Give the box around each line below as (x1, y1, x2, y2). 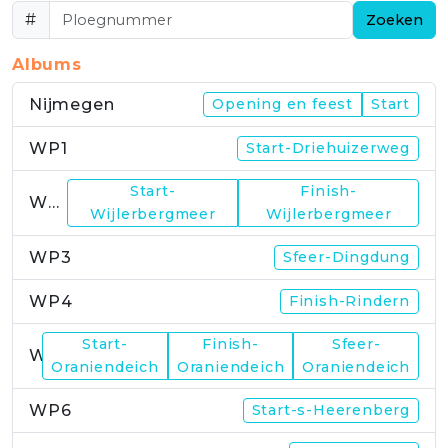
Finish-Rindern (288, 291, 410, 310)
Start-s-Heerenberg (251, 400, 410, 419)
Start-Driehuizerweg (245, 138, 410, 157)
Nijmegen (29, 94, 115, 114)
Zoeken (366, 10, 423, 29)
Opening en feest (212, 94, 353, 113)
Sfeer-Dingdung (282, 247, 410, 266)
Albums (12, 54, 82, 74)
